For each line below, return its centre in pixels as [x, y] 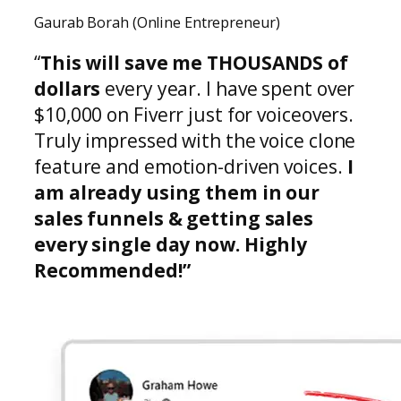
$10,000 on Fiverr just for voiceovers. [194, 114]
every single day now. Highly [171, 244]
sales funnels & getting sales [174, 218]
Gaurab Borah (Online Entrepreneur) [157, 23]
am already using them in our [177, 192]
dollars [68, 88]
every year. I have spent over [228, 88]
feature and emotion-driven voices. [191, 166]
